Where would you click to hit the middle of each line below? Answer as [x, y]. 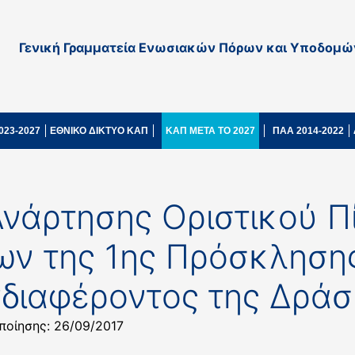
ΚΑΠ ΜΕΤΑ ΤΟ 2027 [210, 131]
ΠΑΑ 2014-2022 [308, 131]
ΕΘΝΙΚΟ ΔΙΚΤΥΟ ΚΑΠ [99, 131]
